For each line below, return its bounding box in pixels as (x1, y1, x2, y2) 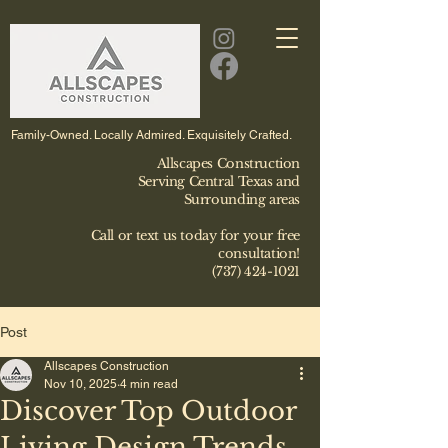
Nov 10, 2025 (44, 377, 117, 391)
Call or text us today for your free (90, 227, 300, 244)
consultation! (218, 245, 300, 262)
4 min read (120, 377, 178, 391)
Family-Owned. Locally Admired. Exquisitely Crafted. (11, 128, 292, 142)
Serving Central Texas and (137, 173, 300, 190)
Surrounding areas (183, 191, 300, 208)
